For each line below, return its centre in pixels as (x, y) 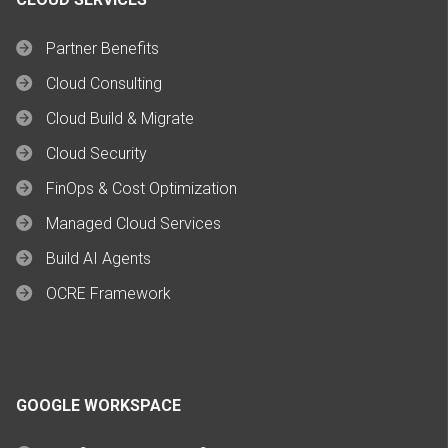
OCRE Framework (108, 293)
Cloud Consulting (104, 83)
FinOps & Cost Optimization (141, 188)
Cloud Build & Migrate (120, 118)
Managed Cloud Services (133, 223)
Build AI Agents (98, 258)
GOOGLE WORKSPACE (98, 405)
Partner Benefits (102, 48)
